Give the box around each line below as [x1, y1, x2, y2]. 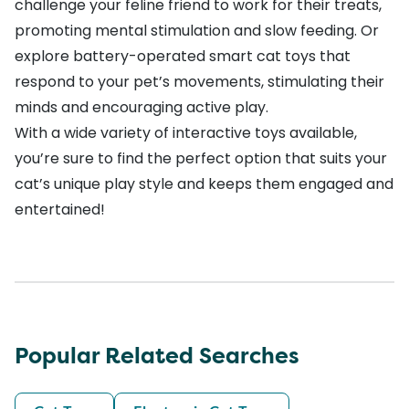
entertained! [15, 198, 105, 220]
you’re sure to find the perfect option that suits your [15, 147, 387, 169]
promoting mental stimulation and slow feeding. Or [15, 19, 379, 41]
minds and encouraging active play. [15, 96, 272, 118]
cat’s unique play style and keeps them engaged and [15, 173, 393, 194]
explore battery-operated [15, 45, 205, 67]
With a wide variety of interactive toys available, [15, 121, 357, 143]
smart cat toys [205, 45, 316, 67]
